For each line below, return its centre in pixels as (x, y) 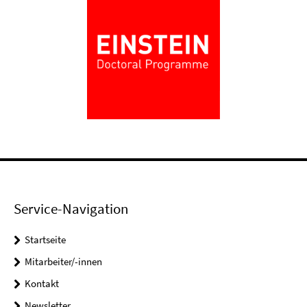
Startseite (45, 239)
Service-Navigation (71, 208)
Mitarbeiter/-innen (63, 261)
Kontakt (42, 283)
